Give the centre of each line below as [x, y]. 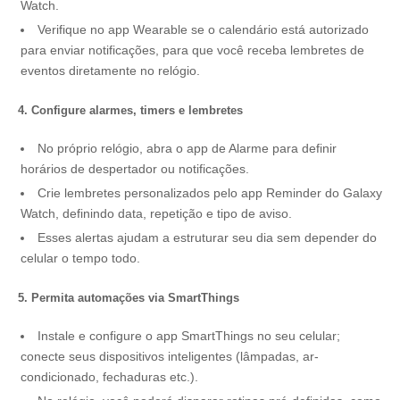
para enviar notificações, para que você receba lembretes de [192, 50]
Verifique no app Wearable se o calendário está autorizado [203, 29]
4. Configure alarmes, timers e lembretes [130, 110]
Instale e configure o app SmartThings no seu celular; [189, 336]
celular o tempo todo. [82, 258]
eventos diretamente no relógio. [112, 71]
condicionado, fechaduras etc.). [113, 377]
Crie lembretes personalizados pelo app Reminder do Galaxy [210, 193]
